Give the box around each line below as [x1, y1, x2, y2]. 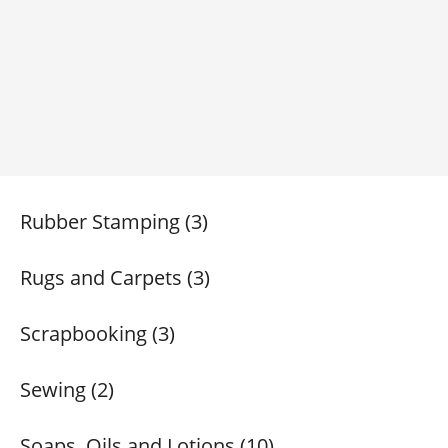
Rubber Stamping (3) [20, 208, 208, 235]
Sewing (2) [20, 376, 114, 403]
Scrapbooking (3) [20, 320, 175, 347]
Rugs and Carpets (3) [20, 264, 210, 291]
